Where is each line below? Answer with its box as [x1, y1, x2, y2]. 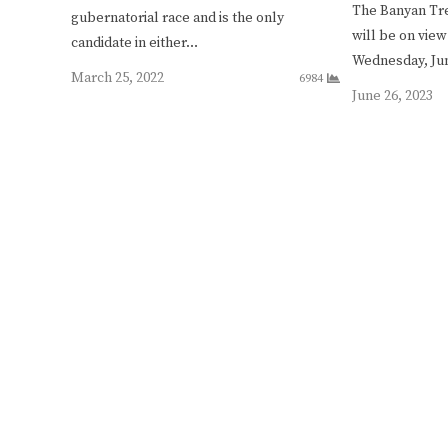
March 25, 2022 [71, 68, 164, 87]
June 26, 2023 [352, 86, 434, 105]
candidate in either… [71, 33, 198, 52]
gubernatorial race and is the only [71, 8, 284, 27]
